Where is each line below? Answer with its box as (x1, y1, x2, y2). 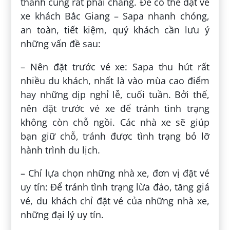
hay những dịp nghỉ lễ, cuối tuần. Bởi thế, (21, 88, 209, 101)
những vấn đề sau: (21, 37, 101, 50)
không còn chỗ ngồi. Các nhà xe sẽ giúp (21, 116, 209, 128)
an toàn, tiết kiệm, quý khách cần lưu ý (21, 23, 209, 36)
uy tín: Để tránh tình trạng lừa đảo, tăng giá (21, 180, 209, 193)
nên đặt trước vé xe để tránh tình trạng (21, 102, 209, 114)
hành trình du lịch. (21, 143, 101, 156)
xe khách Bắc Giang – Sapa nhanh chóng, (21, 9, 209, 22)
